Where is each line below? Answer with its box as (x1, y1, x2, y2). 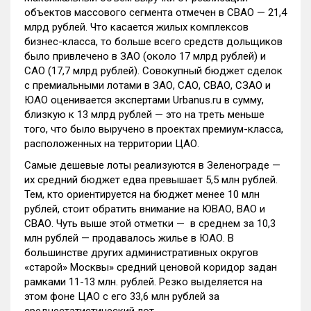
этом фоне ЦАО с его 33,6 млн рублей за (24, 290, 219, 303)
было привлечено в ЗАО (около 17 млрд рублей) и (24, 50, 266, 62)
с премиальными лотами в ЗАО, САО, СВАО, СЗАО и (24, 79, 271, 92)
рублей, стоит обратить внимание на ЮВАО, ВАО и (24, 203, 265, 215)
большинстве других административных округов (24, 246, 258, 259)
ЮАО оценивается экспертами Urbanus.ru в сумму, (24, 94, 264, 106)
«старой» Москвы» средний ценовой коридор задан (24, 261, 277, 274)
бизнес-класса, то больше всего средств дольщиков (24, 35, 283, 48)
